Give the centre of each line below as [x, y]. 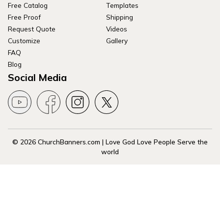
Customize [24, 41]
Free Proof [24, 17]
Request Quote [32, 29]
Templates [122, 5]
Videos [117, 29]
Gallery [117, 41]
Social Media [37, 78]
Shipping [120, 17]
